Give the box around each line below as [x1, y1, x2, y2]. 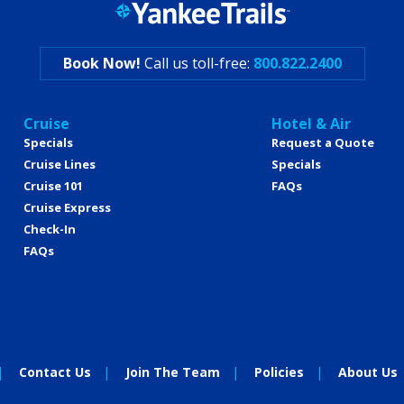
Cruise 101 [23, 178, 83, 195]
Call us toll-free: [143, 53, 250, 74]
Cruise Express [23, 199, 111, 216]
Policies [253, 363, 304, 381]
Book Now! [62, 53, 141, 74]
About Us [337, 363, 398, 381]
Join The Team [124, 363, 220, 381]
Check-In [23, 221, 76, 238]
